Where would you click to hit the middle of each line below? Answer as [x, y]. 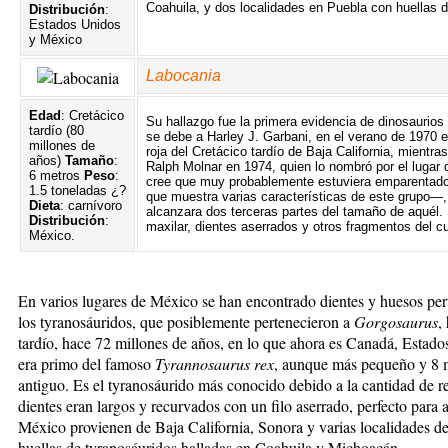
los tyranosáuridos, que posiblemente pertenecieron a [186, 321]
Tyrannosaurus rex [214, 363]
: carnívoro [91, 205]
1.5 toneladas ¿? [77, 190]
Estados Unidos [75, 24]
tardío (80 [56, 130]
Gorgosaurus [396, 321]
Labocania [183, 75]
